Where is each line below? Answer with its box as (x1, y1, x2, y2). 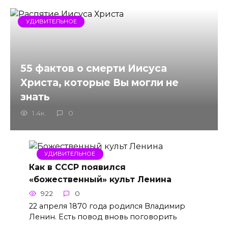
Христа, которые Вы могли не (20, 76, 179, 89)
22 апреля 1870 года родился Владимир (28, 201, 185, 211)
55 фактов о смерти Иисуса (20, 62, 167, 75)
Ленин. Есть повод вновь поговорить (28, 212, 177, 221)
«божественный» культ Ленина (28, 174, 172, 184)
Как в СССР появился (28, 162, 126, 172)
